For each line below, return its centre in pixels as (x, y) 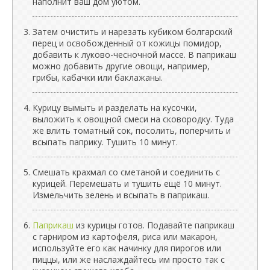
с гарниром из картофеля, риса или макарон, (125, 237)
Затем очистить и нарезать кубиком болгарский (133, 32)
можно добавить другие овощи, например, (121, 66)
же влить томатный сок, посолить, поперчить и (132, 130)
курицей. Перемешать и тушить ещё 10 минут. (127, 184)
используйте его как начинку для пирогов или (127, 248)
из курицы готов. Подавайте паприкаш (154, 225)
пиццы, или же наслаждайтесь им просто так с (129, 259)
